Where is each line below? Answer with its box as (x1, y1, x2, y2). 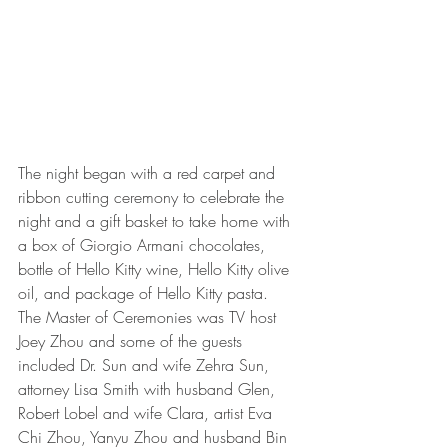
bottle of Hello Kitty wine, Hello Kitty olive (18, 257, 294, 280)
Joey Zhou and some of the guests (18, 329, 247, 352)
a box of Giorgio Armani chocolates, (18, 233, 270, 256)
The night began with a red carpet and (18, 161, 280, 184)
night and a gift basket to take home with (18, 209, 295, 232)
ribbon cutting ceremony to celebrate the (18, 185, 289, 208)
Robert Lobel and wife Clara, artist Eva (18, 401, 277, 424)
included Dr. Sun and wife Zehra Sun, (18, 353, 274, 376)
